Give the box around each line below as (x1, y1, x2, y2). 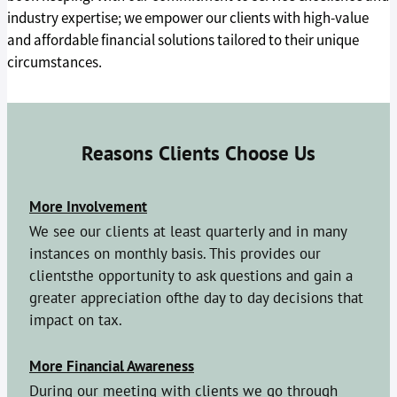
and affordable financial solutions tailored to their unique (7, 30, 359, 50)
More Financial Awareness (29, 355, 194, 376)
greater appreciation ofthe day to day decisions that (29, 287, 363, 307)
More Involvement (29, 196, 147, 216)
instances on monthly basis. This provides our (29, 243, 321, 262)
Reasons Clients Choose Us (82, 139, 315, 166)
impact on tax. (29, 309, 122, 329)
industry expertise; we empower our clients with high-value (7, 8, 369, 27)
